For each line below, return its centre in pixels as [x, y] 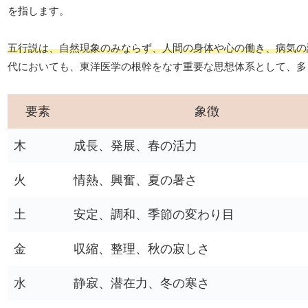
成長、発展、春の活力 [135, 146]
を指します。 [38, 11]
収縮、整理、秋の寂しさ [142, 249]
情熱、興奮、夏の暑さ [135, 180]
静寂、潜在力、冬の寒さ [142, 284]
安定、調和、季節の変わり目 [154, 215]
